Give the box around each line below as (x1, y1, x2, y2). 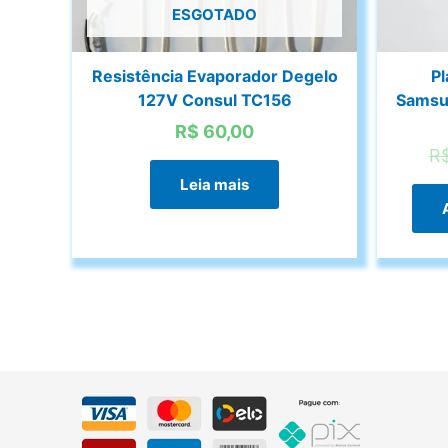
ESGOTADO (172, 4, 257, 24)
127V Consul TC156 (137, 90, 292, 111)
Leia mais (180, 174, 249, 194)
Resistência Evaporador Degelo (91, 66, 338, 87)
